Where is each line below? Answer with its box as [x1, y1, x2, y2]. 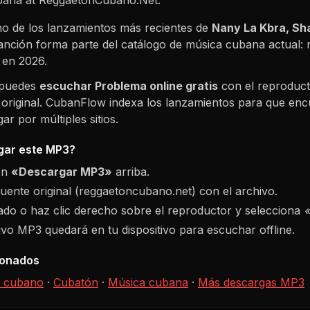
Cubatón [53, 275, 98, 289]
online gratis [147, 78, 218, 93]
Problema [95, 78, 147, 93]
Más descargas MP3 [198, 275, 304, 289]
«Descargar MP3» [11, 164, 112, 179]
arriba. [112, 164, 149, 179]
